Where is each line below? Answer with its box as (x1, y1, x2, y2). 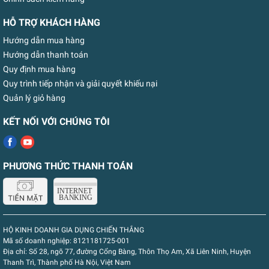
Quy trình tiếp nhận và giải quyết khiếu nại (3, 79, 157, 88)
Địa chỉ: (3, 247, 27, 256)
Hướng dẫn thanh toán (3, 50, 88, 59)
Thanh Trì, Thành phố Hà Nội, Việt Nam (3, 258, 131, 267)
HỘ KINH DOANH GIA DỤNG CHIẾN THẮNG (3, 226, 144, 234)
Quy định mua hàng (3, 64, 76, 74)
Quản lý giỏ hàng (3, 93, 65, 103)
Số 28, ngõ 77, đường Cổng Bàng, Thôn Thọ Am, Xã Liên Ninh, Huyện (27, 247, 251, 256)
